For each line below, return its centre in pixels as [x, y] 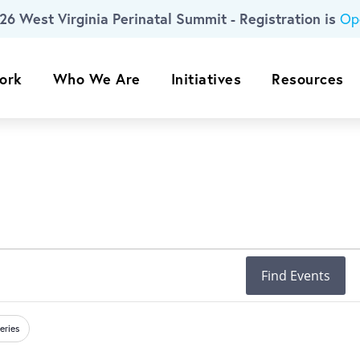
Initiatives [206, 79]
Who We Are [96, 79]
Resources [308, 79]
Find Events [296, 276]
